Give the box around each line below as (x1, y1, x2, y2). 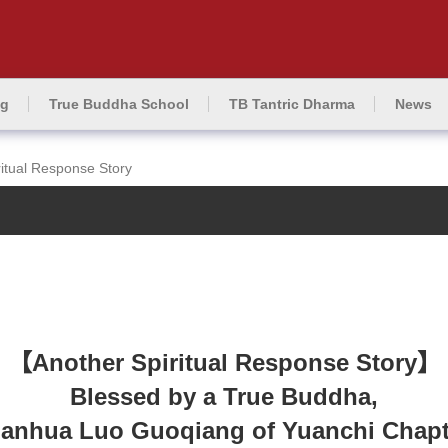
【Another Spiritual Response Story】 (7, 349, 441, 376)
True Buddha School (48, 96, 189, 112)
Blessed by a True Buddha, (70, 383, 378, 410)
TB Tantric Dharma (228, 96, 355, 112)
